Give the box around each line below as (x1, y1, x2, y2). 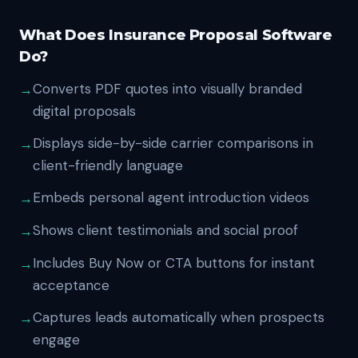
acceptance (33, 276, 109, 294)
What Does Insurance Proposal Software (19, 26, 332, 44)
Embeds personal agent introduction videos (33, 189, 309, 206)
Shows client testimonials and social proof (33, 221, 298, 239)
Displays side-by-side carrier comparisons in (33, 134, 313, 152)
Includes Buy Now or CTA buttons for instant (33, 254, 315, 272)
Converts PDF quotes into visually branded (33, 80, 302, 97)
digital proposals (33, 102, 136, 120)
